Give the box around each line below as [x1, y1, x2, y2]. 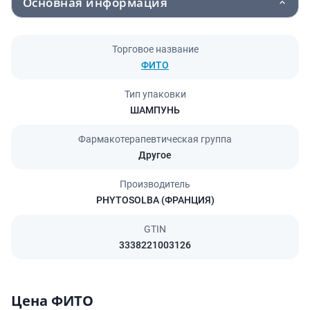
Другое [138, 149, 172, 161]
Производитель [120, 179, 190, 190]
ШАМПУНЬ [130, 104, 180, 116]
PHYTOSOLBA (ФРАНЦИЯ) [95, 194, 215, 206]
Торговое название [111, 44, 199, 55]
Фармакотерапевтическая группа [78, 134, 232, 145]
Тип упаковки [124, 89, 186, 100]
